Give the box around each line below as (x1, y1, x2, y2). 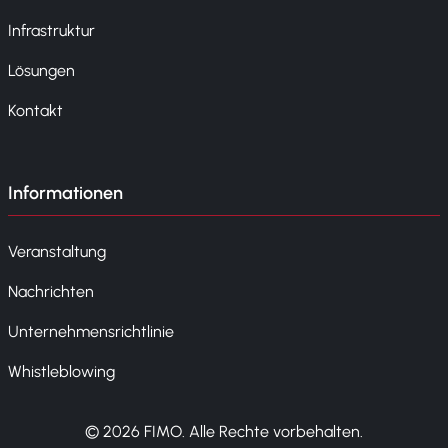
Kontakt (8, 101, 63, 121)
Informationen (8, 182, 123, 205)
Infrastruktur (8, 21, 95, 41)
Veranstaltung (8, 242, 106, 262)
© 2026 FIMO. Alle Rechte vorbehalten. (85, 422, 363, 442)
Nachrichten (8, 282, 94, 302)
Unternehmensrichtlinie (8, 322, 174, 342)
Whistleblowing (8, 362, 115, 382)
